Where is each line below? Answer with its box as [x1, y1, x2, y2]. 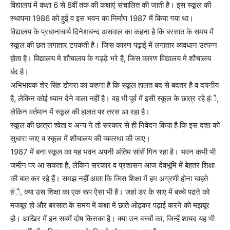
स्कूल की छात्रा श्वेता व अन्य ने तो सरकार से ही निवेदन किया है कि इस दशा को [10, 120, 220, 130]
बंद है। [10, 66, 29, 76]
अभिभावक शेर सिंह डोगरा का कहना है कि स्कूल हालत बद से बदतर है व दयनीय [10, 80, 219, 90]
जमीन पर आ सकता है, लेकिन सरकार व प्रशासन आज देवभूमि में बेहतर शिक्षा [10, 160, 215, 170]
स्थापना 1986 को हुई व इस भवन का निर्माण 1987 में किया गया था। [10, 13, 194, 23]
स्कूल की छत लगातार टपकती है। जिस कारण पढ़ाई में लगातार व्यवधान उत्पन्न [10, 40, 217, 50]
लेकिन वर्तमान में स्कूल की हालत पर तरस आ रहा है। [10, 106, 150, 117]
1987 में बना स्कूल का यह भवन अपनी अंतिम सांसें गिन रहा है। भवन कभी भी [10, 146, 216, 157]
